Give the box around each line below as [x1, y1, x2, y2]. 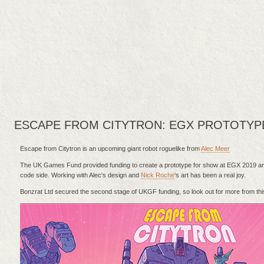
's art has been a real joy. [174, 171, 246, 179]
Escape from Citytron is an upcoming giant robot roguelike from [20, 145, 201, 152]
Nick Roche [141, 171, 174, 179]
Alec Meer [201, 145, 230, 152]
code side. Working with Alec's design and [20, 171, 141, 179]
